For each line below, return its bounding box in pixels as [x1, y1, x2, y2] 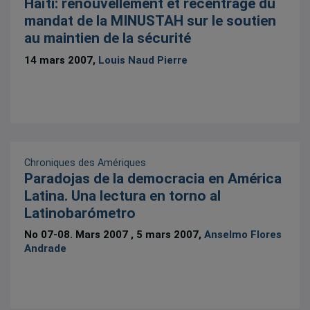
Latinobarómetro [24, 204, 136, 221]
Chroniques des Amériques [24, 156, 147, 168]
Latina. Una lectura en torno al [24, 187, 221, 204]
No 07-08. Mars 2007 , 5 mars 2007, [24, 228, 205, 241]
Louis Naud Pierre [98, 53, 188, 66]
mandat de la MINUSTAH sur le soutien [24, 12, 277, 30]
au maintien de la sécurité [24, 30, 192, 47]
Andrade [24, 241, 67, 255]
